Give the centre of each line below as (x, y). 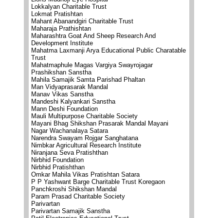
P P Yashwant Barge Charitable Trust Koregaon (98, 182)
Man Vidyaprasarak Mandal (70, 87)
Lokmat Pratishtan (57, 14)
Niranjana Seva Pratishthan (70, 153)
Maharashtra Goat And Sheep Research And (93, 36)
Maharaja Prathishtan (61, 28)
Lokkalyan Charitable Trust (69, 7)
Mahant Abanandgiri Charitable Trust (82, 21)
